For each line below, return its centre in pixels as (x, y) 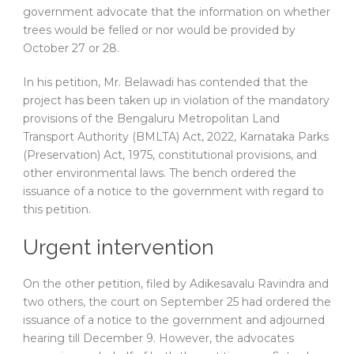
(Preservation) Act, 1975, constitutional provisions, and (170, 155)
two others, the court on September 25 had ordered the (177, 302)
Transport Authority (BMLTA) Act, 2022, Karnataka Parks (176, 137)
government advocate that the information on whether (177, 12)
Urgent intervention (119, 248)
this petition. (57, 210)
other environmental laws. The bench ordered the (160, 173)
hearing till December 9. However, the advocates (158, 339)
